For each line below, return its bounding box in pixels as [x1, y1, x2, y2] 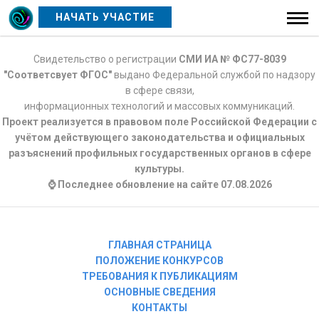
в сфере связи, [125, 85, 194, 96]
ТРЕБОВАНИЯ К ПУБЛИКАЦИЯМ [81, 271, 238, 282]
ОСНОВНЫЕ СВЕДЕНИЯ [103, 286, 216, 298]
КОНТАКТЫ [132, 302, 187, 313]
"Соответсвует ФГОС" [4, 69, 114, 80]
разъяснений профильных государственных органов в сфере [8, 147, 311, 159]
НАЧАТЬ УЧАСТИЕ [55, 11, 155, 23]
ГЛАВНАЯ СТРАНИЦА [108, 239, 211, 251]
